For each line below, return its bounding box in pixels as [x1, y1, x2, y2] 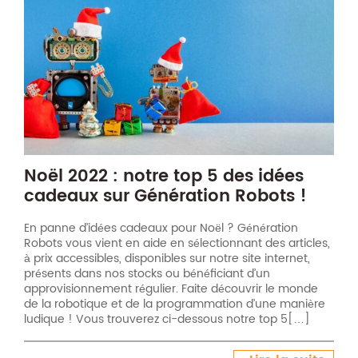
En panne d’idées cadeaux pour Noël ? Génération [24, 219, 298, 238]
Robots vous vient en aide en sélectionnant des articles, [24, 234, 330, 253]
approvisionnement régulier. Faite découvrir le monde [24, 280, 318, 299]
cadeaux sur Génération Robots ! [24, 183, 307, 210]
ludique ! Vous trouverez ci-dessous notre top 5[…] [24, 310, 310, 329]
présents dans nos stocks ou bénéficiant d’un [24, 265, 270, 284]
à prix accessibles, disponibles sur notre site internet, [24, 249, 310, 268]
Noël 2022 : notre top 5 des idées [24, 163, 304, 190]
